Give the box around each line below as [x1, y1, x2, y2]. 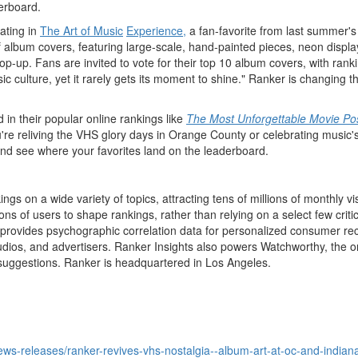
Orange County [169, 126, 246, 142]
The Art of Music [40, 22, 123, 38]
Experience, [126, 22, 186, 38]
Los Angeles [205, 254, 268, 270]
